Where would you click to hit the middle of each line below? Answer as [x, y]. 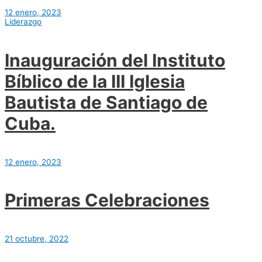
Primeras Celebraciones [107, 200]
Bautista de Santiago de [106, 102]
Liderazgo [23, 21]
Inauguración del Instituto [115, 60]
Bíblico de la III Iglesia [95, 81]
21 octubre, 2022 [37, 239]
